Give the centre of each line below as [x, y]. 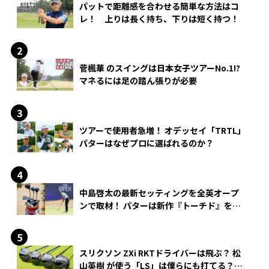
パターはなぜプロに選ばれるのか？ [147, 143]
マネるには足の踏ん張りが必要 [138, 81]
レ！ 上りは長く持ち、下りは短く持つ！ [159, 18]
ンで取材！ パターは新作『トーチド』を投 [160, 205]
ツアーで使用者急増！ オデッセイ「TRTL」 [162, 130]
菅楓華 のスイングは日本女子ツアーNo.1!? [160, 68]
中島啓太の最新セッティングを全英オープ [159, 192]
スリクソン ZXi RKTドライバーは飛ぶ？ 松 [160, 253]
